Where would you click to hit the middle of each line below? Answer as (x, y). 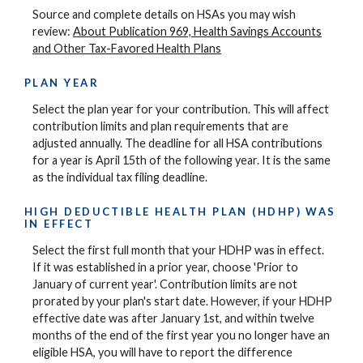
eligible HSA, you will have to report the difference (162, 352)
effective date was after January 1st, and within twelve (173, 318)
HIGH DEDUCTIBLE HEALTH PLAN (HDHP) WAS (180, 211)
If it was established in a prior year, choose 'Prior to (165, 267)
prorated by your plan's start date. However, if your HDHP (182, 301)
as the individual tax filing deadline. (120, 177)
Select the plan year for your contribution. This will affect (181, 109)
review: (53, 32)
